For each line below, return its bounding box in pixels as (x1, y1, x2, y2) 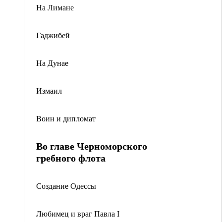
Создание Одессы (36, 180, 96, 191)
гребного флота (36, 151, 106, 165)
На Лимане (36, 2, 74, 12)
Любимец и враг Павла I (36, 208, 119, 219)
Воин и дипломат (36, 113, 96, 123)
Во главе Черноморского (36, 139, 147, 153)
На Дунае (36, 57, 68, 68)
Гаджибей (36, 30, 70, 40)
